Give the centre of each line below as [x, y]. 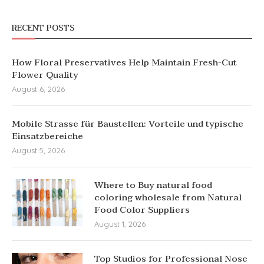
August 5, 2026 [38, 150]
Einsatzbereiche [47, 136]
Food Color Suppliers [142, 209]
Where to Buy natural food [153, 185]
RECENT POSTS [43, 28]
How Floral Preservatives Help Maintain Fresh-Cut [124, 62]
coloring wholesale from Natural [168, 197]
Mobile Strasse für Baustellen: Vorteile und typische [128, 123]
